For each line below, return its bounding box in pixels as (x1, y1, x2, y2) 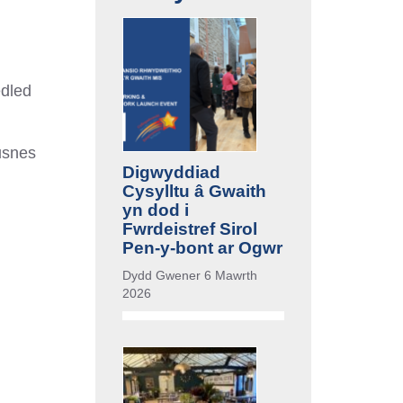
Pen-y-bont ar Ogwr (122, 237, 282, 257)
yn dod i (122, 200, 189, 219)
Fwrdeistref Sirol (122, 219, 257, 238)
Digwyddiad (122, 162, 220, 182)
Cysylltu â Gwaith (122, 181, 266, 201)
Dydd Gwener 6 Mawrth (122, 267, 257, 282)
